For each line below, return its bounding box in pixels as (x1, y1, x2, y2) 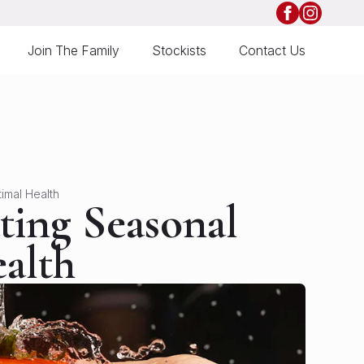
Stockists (152, 42, 206, 58)
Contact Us (239, 42, 305, 58)
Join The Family (28, 42, 119, 58)
